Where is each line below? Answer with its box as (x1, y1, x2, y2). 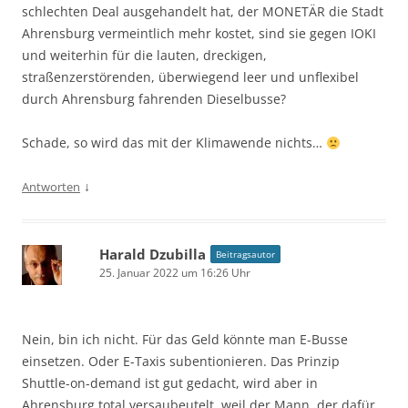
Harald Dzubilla (99, 245, 206, 264)
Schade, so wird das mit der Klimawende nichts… (22, 134, 326, 152)
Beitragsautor (216, 248, 275, 261)
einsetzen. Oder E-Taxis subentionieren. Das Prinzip (22, 352, 340, 371)
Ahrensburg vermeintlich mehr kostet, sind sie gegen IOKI (22, 25, 376, 43)
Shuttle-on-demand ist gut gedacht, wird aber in (22, 374, 318, 393)
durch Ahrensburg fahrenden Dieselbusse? (22, 90, 286, 108)
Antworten (22, 178, 80, 196)
